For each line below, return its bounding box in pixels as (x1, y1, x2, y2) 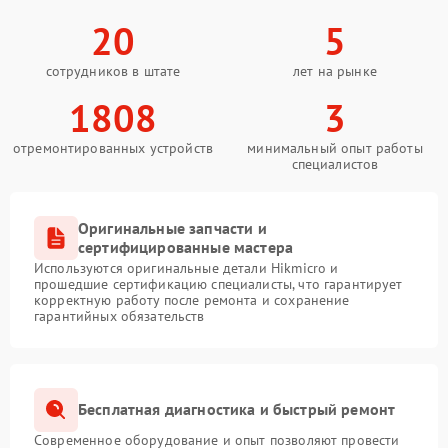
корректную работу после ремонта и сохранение (34, 290, 350, 309)
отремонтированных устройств (12, 138, 214, 157)
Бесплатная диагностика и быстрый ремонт (78, 399, 396, 420)
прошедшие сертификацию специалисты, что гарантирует (34, 274, 403, 293)
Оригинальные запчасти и (78, 217, 267, 238)
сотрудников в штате (45, 61, 181, 80)
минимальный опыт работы (247, 138, 423, 157)
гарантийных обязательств (34, 306, 205, 325)
